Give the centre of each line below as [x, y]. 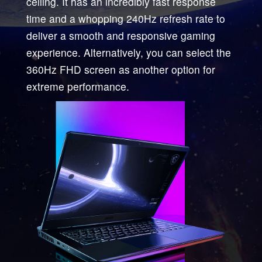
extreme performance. [77, 86]
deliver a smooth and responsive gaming [120, 35]
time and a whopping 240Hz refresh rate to [125, 18]
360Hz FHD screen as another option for [120, 69]
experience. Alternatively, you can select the [128, 52]
